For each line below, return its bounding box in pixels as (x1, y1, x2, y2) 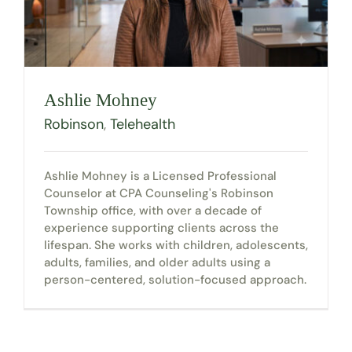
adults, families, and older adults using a (43, 255, 270, 271)
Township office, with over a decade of (43, 203, 262, 219)
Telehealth (109, 115, 175, 134)
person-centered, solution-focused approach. (43, 272, 306, 288)
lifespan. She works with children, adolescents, (43, 237, 308, 254)
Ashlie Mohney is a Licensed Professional (43, 168, 277, 185)
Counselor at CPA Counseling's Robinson (43, 185, 273, 202)
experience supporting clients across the (43, 220, 279, 236)
